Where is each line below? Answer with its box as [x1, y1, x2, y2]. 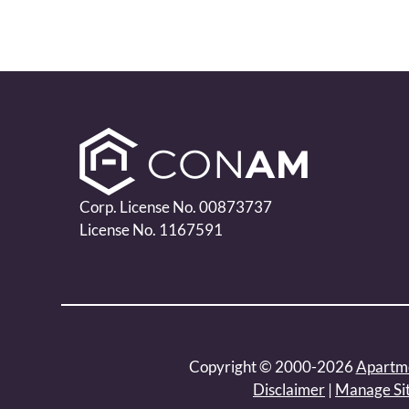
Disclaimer [253, 380, 325, 399]
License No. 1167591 [79, 219, 224, 239]
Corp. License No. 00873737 [79, 196, 273, 216]
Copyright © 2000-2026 [188, 357, 356, 376]
